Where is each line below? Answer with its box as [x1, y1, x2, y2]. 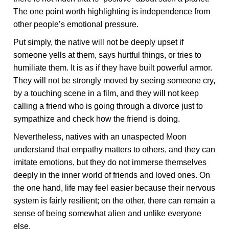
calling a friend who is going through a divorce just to [13, 102, 203, 110]
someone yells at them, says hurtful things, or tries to [13, 51, 202, 59]
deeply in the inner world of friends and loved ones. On [13, 171, 211, 179]
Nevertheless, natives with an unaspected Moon [13, 132, 187, 141]
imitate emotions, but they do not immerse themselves [13, 158, 207, 167]
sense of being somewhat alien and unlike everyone [13, 209, 202, 218]
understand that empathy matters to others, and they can [13, 145, 216, 154]
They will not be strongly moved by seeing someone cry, [13, 76, 216, 85]
